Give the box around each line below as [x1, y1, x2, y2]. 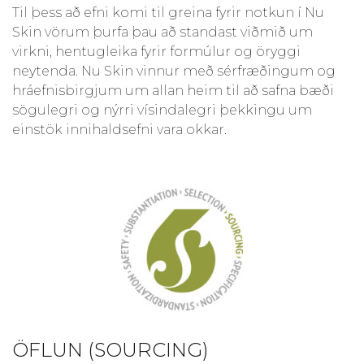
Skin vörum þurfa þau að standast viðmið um [12, 24, 313, 40]
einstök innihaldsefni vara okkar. [12, 121, 227, 137]
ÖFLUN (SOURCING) [12, 337, 209, 362]
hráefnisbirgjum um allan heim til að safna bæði [12, 82, 334, 98]
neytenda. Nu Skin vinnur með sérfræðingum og [12, 63, 336, 79]
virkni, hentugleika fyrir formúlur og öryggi [12, 43, 301, 59]
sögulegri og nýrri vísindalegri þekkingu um [12, 102, 312, 118]
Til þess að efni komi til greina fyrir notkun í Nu [12, 4, 324, 20]
